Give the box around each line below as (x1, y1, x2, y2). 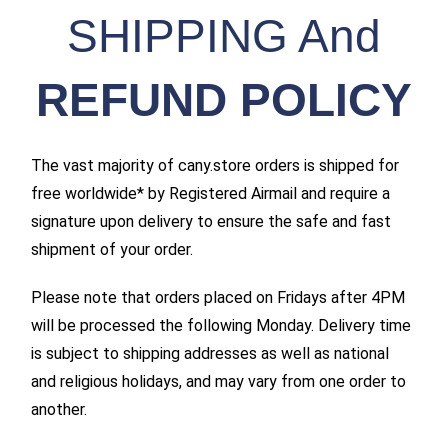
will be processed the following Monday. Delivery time (31, 315, 412, 335)
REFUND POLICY (36, 73, 412, 126)
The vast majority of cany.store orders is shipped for (31, 155, 400, 175)
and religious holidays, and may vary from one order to (31, 371, 407, 391)
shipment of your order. (31, 239, 194, 259)
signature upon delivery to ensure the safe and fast (31, 211, 392, 231)
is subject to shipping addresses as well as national (31, 343, 390, 363)
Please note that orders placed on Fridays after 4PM (31, 287, 406, 307)
